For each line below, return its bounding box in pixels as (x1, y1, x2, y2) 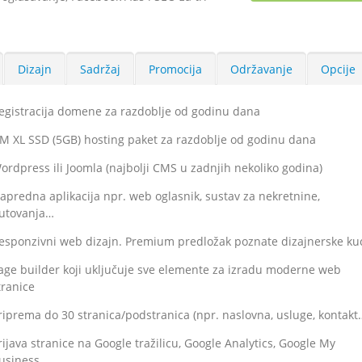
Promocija (149, 61, 202, 77)
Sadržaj (80, 61, 120, 77)
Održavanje (230, 61, 293, 77)
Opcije (321, 61, 356, 77)
